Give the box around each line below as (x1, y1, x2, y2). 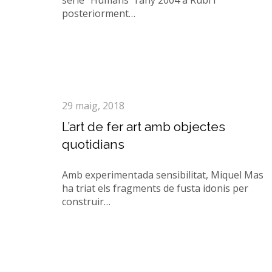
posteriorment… (62, 7, 135, 20)
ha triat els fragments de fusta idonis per (62, 182, 248, 195)
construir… (62, 195, 110, 208)
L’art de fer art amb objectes (62, 119, 225, 134)
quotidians (62, 137, 124, 152)
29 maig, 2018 (62, 99, 124, 112)
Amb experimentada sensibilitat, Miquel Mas (62, 168, 263, 182)
